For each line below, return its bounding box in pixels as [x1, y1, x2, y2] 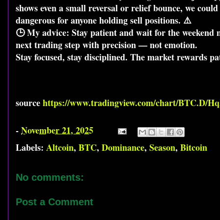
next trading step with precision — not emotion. [16, 38, 197, 52]
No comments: [16, 172, 84, 183]
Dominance [102, 141, 144, 154]
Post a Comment [16, 196, 93, 208]
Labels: [16, 141, 46, 154]
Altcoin [46, 141, 74, 154]
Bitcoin [180, 141, 207, 154]
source [16, 96, 43, 110]
